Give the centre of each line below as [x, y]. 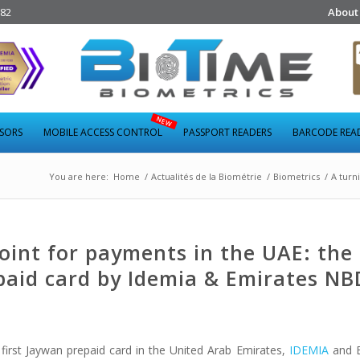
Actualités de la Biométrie [207, 176]
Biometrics [297, 176]
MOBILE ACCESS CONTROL [103, 132]
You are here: [79, 176]
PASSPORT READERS [227, 132]
